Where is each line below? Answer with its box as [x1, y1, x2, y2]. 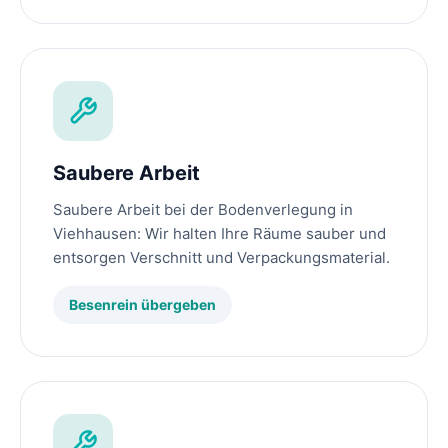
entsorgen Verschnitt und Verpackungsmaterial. [53, 248, 390, 268]
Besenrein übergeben [69, 296, 216, 314]
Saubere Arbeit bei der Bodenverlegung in [53, 200, 353, 220]
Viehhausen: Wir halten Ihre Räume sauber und [53, 224, 386, 244]
